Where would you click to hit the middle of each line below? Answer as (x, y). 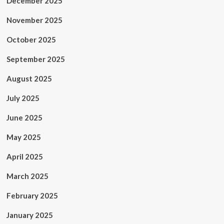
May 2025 (23, 137)
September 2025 (35, 59)
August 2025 (29, 78)
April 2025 (24, 156)
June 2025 (24, 117)
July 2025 (23, 98)
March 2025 (27, 176)
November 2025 (34, 20)
